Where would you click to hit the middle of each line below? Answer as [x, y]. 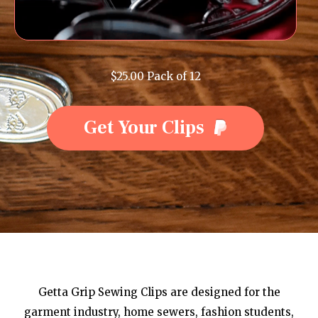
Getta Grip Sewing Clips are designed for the [159, 292]
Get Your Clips [144, 128]
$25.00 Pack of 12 [155, 77]
